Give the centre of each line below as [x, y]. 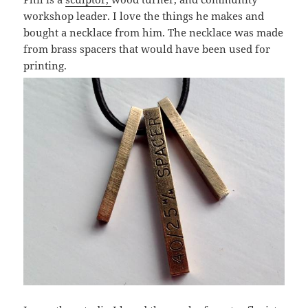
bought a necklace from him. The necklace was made [154, 33]
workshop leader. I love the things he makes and [144, 16]
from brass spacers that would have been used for [147, 49]
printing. [45, 66]
